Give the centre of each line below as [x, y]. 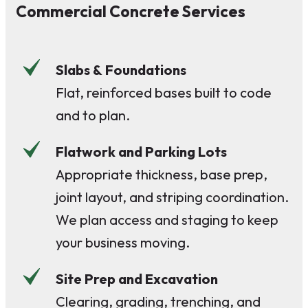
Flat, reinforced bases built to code [164, 92]
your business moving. [123, 242]
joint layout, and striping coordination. [172, 197]
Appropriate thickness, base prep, [162, 174]
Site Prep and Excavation [137, 278]
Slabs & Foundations [121, 69]
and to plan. [93, 115]
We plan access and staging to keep [167, 219]
